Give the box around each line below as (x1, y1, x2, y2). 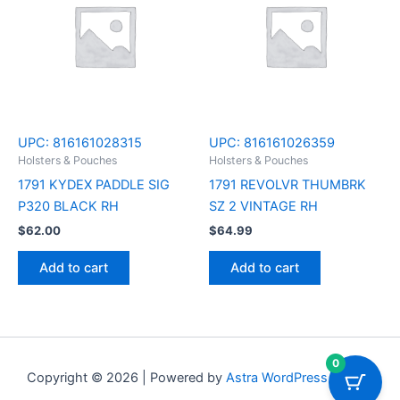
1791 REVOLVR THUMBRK (209, 176, 366, 193)
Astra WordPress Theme (226, 370, 373, 387)
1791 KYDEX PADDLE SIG (18, 176, 170, 193)
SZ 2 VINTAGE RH (209, 197, 318, 214)
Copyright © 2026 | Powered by (27, 370, 226, 387)
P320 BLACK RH (18, 197, 119, 214)
